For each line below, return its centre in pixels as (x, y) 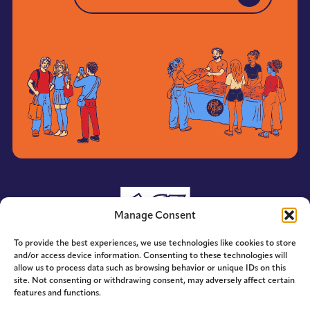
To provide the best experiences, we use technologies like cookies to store (155, 243)
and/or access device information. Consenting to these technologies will (151, 255)
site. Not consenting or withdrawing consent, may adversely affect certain (154, 280)
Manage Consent (155, 215)
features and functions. (57, 293)
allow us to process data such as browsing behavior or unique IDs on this (150, 268)
